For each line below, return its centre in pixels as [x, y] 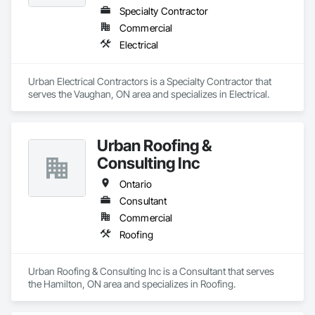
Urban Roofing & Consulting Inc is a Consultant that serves [151, 271]
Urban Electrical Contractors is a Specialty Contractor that [150, 81]
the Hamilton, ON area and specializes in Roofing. [132, 284]
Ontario [136, 184]
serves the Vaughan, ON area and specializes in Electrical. [149, 94]
